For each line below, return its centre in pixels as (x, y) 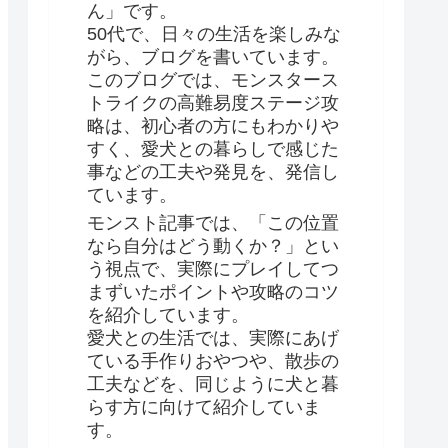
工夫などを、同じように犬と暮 (213, 384)
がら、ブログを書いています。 (213, 57)
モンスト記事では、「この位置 (213, 223)
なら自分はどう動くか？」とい (213, 246)
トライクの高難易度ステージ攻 (213, 103)
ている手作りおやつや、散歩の (213, 361)
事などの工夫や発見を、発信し (213, 172)
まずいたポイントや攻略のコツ (213, 292)
